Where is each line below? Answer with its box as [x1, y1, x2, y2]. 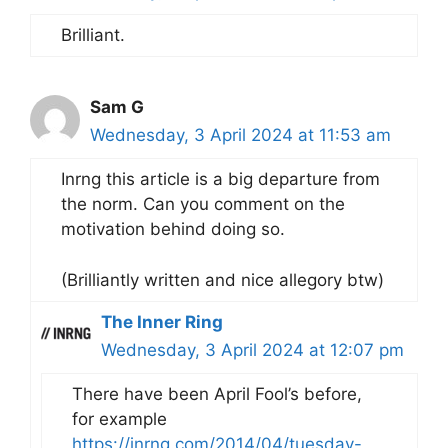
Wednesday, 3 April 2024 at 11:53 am [90, 125, 391, 146]
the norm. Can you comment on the [61, 194, 345, 215]
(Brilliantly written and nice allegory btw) [61, 269, 384, 290]
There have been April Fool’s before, [72, 383, 362, 404]
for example [72, 408, 167, 429]
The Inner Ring [101, 311, 223, 332]
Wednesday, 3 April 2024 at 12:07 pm [101, 339, 404, 360]
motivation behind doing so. [61, 219, 285, 240]
